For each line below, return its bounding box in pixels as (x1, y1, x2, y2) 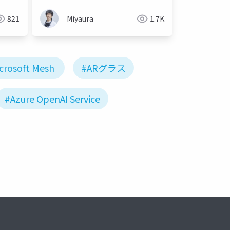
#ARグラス (81, 61, 126, 75)
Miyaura (67, 13, 93, 24)
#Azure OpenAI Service (5, 92, 100, 106)
